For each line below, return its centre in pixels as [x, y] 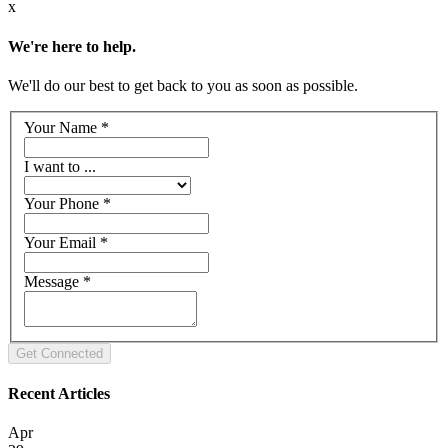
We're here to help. [72, 46]
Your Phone [63, 203]
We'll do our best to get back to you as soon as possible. [183, 85]
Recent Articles [59, 393]
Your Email [62, 242]
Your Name [62, 127]
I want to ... [60, 166]
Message [53, 281]
